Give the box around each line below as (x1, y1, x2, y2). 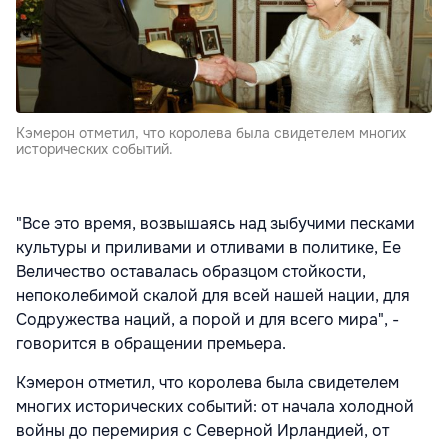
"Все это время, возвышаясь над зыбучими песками (16, 212, 415, 234)
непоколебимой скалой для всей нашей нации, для (16, 284, 410, 306)
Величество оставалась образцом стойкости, (16, 260, 366, 282)
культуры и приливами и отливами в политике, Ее (16, 236, 401, 258)
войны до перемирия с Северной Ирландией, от (16, 419, 389, 441)
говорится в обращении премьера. (16, 332, 286, 354)
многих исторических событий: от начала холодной (16, 395, 414, 417)
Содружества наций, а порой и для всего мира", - (16, 308, 399, 330)
